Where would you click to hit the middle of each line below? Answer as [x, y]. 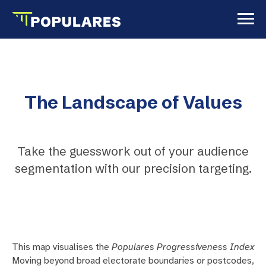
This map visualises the [62, 247]
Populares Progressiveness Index [183, 247]
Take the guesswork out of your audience [133, 151]
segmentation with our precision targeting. [133, 168]
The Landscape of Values [133, 102]
